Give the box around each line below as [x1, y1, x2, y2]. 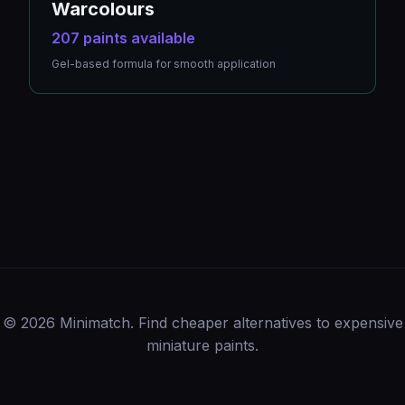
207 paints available [52, 29, 195, 47]
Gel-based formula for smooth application [52, 57, 276, 71]
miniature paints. [146, 336, 259, 354]
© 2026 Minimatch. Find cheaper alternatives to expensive [2, 314, 403, 332]
